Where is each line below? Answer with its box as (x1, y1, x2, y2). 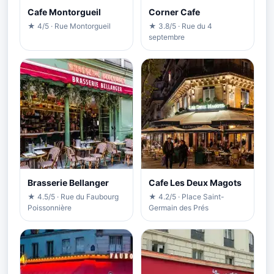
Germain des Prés (149, 202, 209, 212)
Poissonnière (28, 202, 72, 212)
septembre (149, 32, 185, 42)
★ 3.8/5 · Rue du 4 (149, 21, 212, 31)
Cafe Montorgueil (28, 6, 101, 17)
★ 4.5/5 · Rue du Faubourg (28, 191, 119, 201)
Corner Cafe (149, 6, 200, 17)
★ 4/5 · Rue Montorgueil (28, 21, 111, 31)
